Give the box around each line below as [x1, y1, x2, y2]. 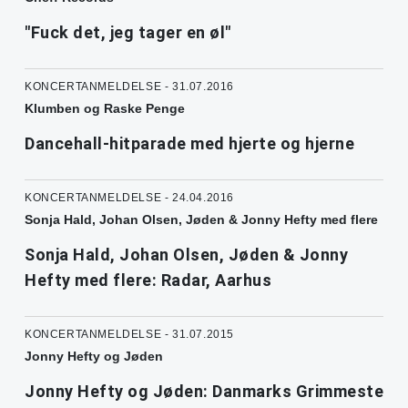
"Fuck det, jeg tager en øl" [25, 23, 231, 43]
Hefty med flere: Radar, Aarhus [25, 270, 271, 291]
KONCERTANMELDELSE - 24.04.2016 [25, 191, 234, 205]
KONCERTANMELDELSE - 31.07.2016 [25, 80, 234, 94]
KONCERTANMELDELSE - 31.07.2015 [25, 328, 234, 342]
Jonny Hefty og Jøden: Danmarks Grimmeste [25, 382, 383, 402]
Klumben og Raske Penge [25, 101, 185, 117]
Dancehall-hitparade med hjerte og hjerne [25, 134, 354, 154]
